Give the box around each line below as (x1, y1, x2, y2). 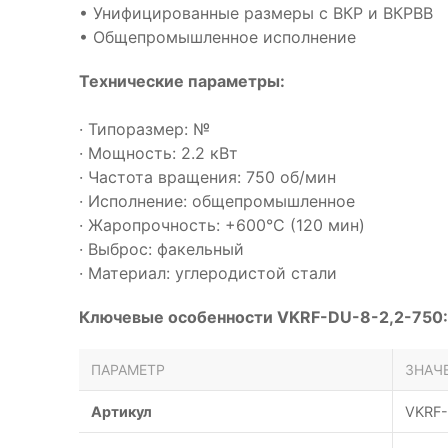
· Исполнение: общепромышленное (79, 191, 355, 211)
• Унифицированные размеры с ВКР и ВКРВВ (79, 3, 433, 23)
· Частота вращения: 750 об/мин (79, 167, 336, 187)
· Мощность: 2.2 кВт (79, 143, 238, 163)
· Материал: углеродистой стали (79, 263, 337, 283)
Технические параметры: (79, 71, 285, 91)
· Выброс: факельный (79, 239, 244, 259)
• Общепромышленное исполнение (79, 27, 356, 47)
